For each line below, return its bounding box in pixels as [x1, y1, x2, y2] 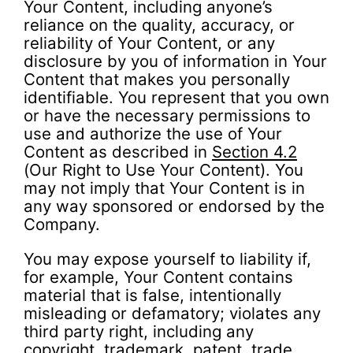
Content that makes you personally [24, 69, 290, 90]
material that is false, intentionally [24, 284, 281, 305]
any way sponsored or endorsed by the [24, 196, 325, 217]
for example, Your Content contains [24, 266, 293, 287]
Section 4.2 [212, 142, 297, 162]
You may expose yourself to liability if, [24, 248, 311, 269]
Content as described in [24, 142, 212, 162]
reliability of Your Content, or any [24, 33, 275, 54]
